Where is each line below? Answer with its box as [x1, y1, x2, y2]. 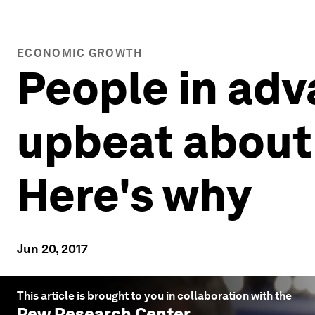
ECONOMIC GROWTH [17, 46, 143, 60]
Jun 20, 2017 [17, 241, 88, 256]
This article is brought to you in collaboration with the [17, 289, 292, 302]
